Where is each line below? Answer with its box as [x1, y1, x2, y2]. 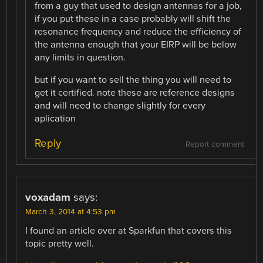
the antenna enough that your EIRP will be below [35, 39, 237, 51]
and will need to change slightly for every [35, 100, 206, 112]
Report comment [185, 139, 244, 149]
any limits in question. [35, 52, 126, 64]
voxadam [25, 190, 71, 204]
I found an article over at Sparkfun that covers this [25, 224, 232, 237]
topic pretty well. [25, 237, 95, 249]
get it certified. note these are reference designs [35, 87, 235, 99]
